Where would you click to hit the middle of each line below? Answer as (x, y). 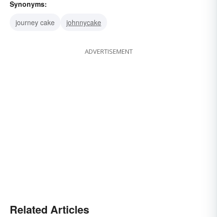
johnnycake (84, 23)
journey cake (35, 23)
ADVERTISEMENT (108, 52)
